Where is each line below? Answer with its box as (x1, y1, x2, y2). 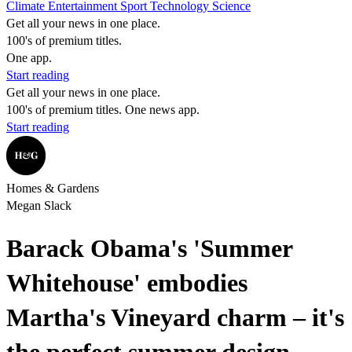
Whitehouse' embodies (6, 269, 247, 298)
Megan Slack (6, 199, 71, 212)
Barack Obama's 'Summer (6, 234, 292, 263)
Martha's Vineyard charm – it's (6, 303, 344, 332)
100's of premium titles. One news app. (6, 103, 200, 116)
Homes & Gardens (6, 181, 99, 195)
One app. (6, 51, 52, 64)
